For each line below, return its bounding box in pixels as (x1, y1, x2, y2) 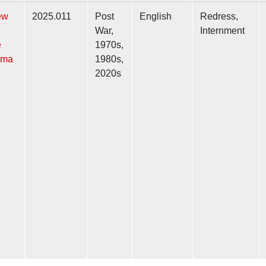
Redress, (200, 11, 238, 22)
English (140, 11, 172, 22)
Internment (200, 26, 245, 36)
